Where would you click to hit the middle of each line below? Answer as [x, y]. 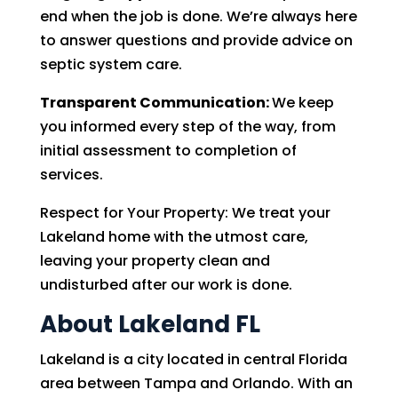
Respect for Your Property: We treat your [185, 213]
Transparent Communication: [155, 103]
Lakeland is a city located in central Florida [193, 359]
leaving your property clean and [155, 261]
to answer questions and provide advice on [196, 40]
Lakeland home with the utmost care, [174, 237]
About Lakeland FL [150, 324]
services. [71, 175]
